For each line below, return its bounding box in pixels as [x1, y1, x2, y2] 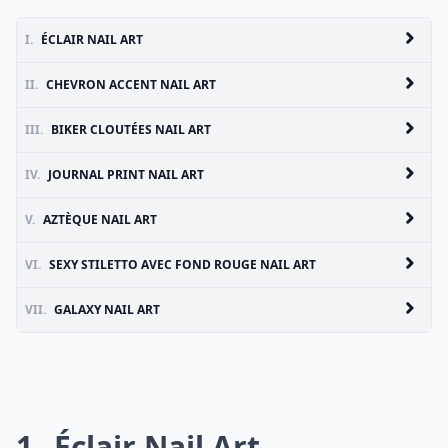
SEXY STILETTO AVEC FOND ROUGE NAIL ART [49, 256, 316, 273]
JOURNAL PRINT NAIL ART [48, 166, 204, 183]
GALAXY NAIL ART [54, 301, 160, 318]
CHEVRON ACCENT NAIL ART [46, 76, 216, 93]
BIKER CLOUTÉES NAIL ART [51, 121, 211, 138]
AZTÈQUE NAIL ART [43, 211, 157, 228]
